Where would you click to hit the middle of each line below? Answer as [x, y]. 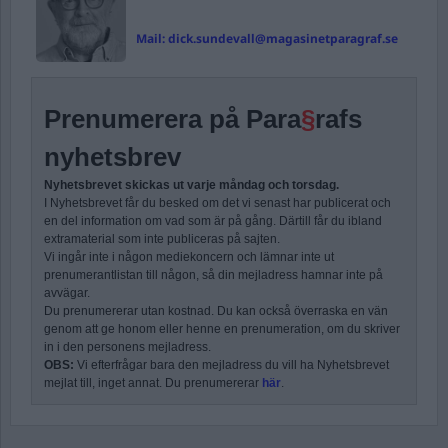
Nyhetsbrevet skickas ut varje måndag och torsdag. [191, 184]
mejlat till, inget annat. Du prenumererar [153, 382]
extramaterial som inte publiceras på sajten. [162, 238]
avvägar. [67, 292]
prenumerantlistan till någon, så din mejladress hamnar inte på [213, 274]
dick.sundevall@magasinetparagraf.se [283, 38]
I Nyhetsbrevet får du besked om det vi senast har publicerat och [217, 202]
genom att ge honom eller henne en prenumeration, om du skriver [222, 328]
